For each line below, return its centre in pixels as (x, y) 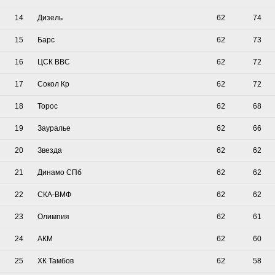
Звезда (50, 150)
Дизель (50, 17)
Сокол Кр (53, 84)
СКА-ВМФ (54, 194)
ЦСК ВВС (54, 62)
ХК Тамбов (56, 261)
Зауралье (54, 128)
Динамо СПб (60, 172)
